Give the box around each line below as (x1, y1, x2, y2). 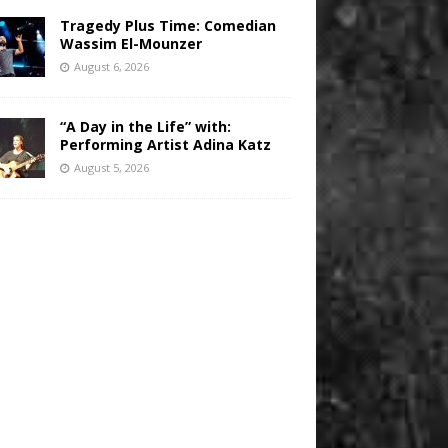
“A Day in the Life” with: (59, 117, 231, 137)
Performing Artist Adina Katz (59, 135, 271, 155)
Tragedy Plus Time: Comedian (59, 16, 276, 36)
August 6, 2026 (73, 59, 149, 75)
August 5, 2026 (73, 160, 149, 176)
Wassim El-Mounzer (59, 34, 202, 54)
